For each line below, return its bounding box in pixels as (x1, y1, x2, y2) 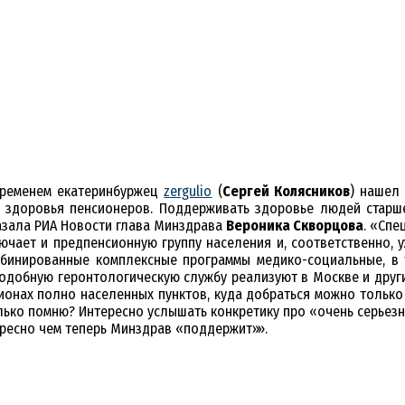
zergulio (164, 183, 212, 201)
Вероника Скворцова (226, 217, 364, 235)
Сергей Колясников (221, 183, 350, 201)
